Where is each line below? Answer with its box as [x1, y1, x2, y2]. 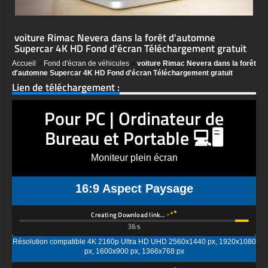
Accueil [12, 59, 36, 68]
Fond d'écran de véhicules [44, 59, 129, 68]
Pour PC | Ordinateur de [44, 105, 224, 133]
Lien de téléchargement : [12, 80, 120, 96]
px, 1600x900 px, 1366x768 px [84, 237, 184, 246]
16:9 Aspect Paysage [75, 182, 193, 196]
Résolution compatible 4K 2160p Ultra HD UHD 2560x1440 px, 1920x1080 [12, 228, 256, 237]
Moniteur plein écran [90, 153, 178, 163]
